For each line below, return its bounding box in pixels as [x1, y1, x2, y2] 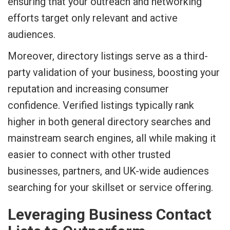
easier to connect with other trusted [8, 148, 170, 161]
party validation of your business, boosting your [8, 66, 220, 79]
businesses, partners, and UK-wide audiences [8, 165, 209, 177]
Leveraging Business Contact [8, 205, 212, 223]
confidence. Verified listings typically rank [8, 99, 194, 111]
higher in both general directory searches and [8, 116, 210, 128]
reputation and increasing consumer [8, 83, 169, 95]
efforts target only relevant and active [8, 12, 178, 24]
